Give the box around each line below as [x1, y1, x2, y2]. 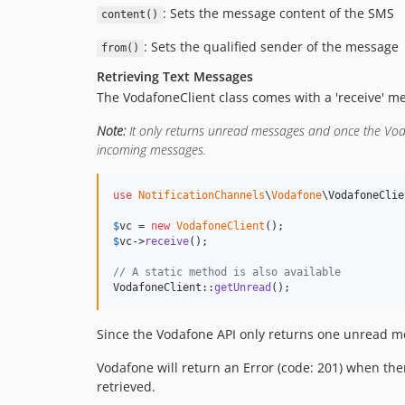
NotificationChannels [138, 189, 265, 202]
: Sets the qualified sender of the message [143, 38, 399, 56]
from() [100, 42, 139, 55]
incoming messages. [97, 141, 206, 159]
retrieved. [97, 378, 155, 396]
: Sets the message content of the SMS [162, 5, 394, 23]
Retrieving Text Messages [97, 68, 253, 86]
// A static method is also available [113, 266, 341, 279]
